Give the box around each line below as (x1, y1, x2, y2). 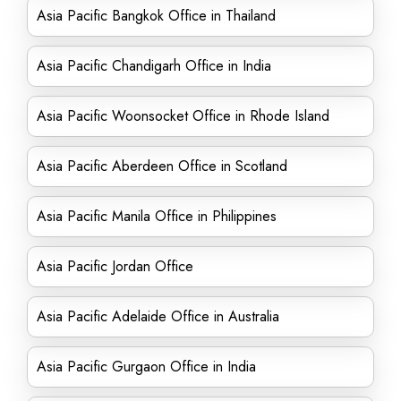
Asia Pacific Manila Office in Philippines (37, 206, 277, 226)
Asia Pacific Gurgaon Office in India (37, 356, 256, 377)
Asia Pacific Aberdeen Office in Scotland (37, 156, 287, 176)
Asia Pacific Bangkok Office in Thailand (37, 5, 276, 26)
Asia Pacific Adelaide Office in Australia (37, 306, 279, 327)
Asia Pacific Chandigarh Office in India (37, 55, 271, 76)
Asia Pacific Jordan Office (37, 256, 193, 277)
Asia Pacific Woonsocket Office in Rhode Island (37, 106, 329, 126)
